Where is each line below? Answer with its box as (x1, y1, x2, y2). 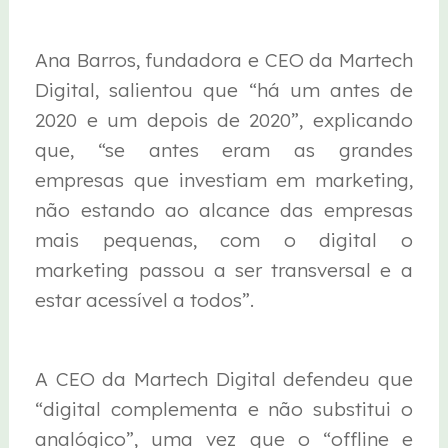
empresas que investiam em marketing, (35, 168, 413, 193)
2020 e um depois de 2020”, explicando (35, 108, 413, 133)
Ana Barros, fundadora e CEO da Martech (35, 48, 413, 73)
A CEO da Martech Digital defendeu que (35, 366, 413, 391)
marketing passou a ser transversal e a (35, 258, 413, 283)
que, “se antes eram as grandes (35, 138, 413, 163)
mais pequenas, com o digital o (35, 228, 413, 253)
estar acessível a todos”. (35, 288, 255, 313)
